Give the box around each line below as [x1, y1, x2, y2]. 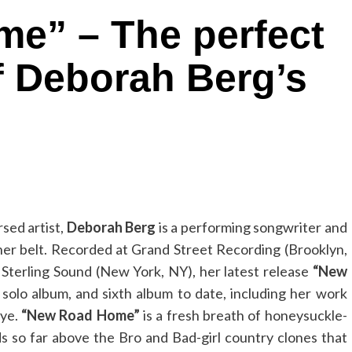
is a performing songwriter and [156, 218, 347, 236]
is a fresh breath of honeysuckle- [142, 306, 347, 324]
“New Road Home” [21, 306, 143, 324]
